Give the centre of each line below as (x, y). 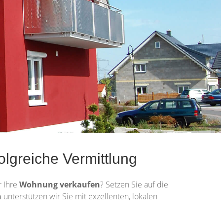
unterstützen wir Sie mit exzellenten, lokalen (79, 196)
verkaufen (80, 184)
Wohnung (39, 184)
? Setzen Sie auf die (134, 184)
